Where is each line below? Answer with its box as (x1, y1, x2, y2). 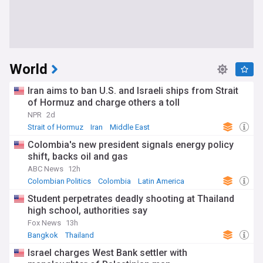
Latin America (138, 177, 184, 186)
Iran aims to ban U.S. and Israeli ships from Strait (28, 85, 238, 97)
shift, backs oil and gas (28, 151, 128, 163)
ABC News (28, 164, 63, 174)
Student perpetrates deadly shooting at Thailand (28, 193, 234, 205)
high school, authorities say (28, 205, 147, 217)
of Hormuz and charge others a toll (28, 97, 180, 109)
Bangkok (28, 231, 58, 240)
